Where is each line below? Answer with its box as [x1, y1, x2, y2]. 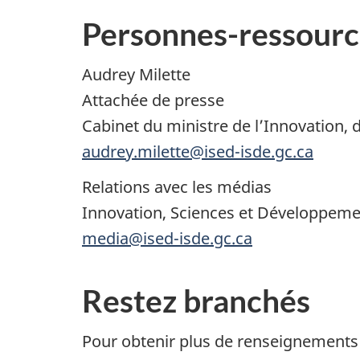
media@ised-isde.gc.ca [82, 227, 252, 249]
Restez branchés [82, 281, 310, 319]
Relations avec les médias [82, 175, 272, 198]
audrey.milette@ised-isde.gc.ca [82, 141, 313, 163]
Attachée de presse [82, 89, 224, 112]
